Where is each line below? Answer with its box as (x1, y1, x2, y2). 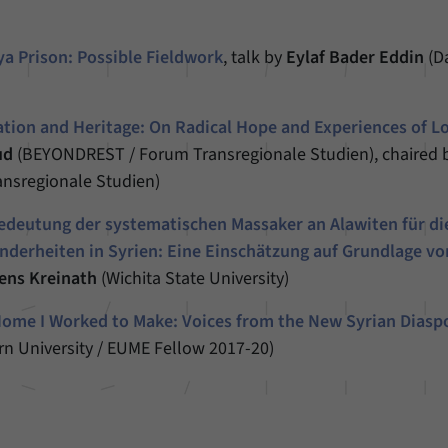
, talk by (223, 45, 287, 70)
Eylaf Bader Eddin (286, 45, 425, 70)
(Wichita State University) (97, 266, 290, 291)
